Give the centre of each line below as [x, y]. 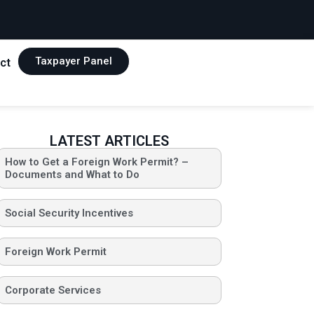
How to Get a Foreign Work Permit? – [96, 162]
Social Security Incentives [69, 213]
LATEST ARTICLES [109, 141]
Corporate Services [53, 291]
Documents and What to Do [72, 175]
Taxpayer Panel [74, 61]
